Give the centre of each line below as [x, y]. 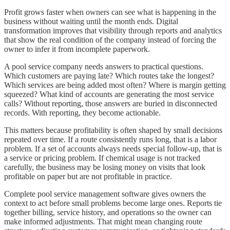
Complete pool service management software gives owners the [105, 194]
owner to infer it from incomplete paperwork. [77, 49]
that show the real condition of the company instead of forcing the [110, 40]
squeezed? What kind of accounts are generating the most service [109, 94]
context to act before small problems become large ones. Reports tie [113, 203]
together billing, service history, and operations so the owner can [108, 212]
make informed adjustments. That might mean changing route [103, 221]
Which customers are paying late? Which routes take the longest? [109, 75]
